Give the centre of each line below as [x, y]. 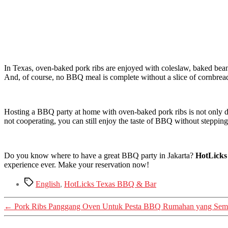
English [48, 184]
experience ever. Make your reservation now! [77, 165]
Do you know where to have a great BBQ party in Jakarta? [100, 156]
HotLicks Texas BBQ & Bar [110, 184]
